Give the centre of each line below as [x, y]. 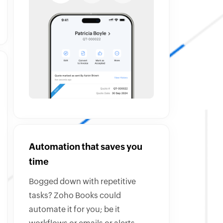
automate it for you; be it [74, 210]
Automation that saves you [86, 148]
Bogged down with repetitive [82, 182]
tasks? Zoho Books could [75, 196]
